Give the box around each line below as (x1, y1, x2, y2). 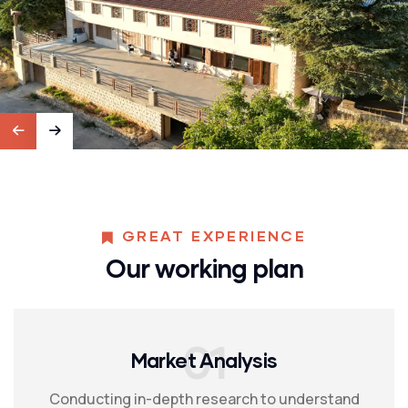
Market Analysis (130, 348, 278, 373)
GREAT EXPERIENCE (121, 227, 307, 245)
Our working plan (105, 252, 303, 284)
